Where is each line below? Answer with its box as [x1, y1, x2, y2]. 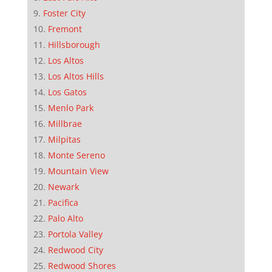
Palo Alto [47, 212, 83, 225]
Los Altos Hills [47, 70, 104, 83]
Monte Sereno [47, 149, 105, 161]
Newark [47, 181, 79, 193]
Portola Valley [47, 228, 103, 240]
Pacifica [47, 197, 78, 209]
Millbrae [47, 118, 82, 130]
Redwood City [47, 244, 103, 256]
